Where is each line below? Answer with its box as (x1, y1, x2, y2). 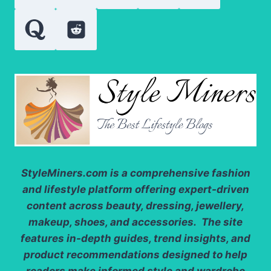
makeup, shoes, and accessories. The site (28, 215, 243, 228)
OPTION (80, 27, 116, 38)
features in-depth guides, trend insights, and (21, 232, 250, 244)
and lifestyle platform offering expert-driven (22, 183, 249, 195)
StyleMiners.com (21, 166, 108, 179)
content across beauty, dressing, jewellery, (27, 199, 244, 212)
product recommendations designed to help (24, 248, 247, 261)
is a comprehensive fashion (107, 166, 250, 179)
